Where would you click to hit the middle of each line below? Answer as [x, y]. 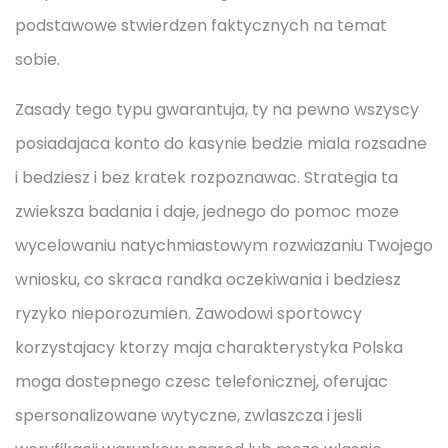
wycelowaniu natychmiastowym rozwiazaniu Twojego [224, 245]
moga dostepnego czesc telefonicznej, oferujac [201, 381]
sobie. [37, 59]
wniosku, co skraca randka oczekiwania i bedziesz [208, 279]
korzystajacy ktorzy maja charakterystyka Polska [209, 347]
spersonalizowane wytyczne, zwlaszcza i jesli [188, 415]
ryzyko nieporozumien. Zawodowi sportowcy [188, 313]
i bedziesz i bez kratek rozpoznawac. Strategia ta [206, 177]
